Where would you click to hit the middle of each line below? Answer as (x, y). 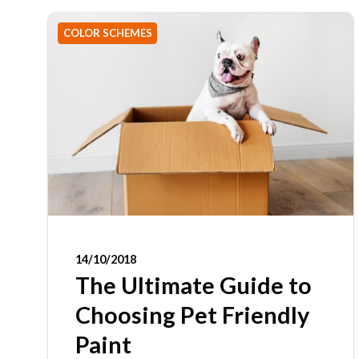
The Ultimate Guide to (194, 285)
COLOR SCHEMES (107, 32)
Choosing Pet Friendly (192, 315)
